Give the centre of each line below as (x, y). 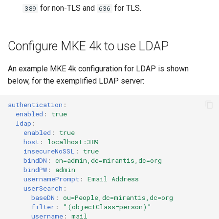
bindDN (35, 160)
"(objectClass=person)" (107, 207)
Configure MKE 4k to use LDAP (88, 46)
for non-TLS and (67, 8)
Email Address (113, 179)
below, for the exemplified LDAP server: (76, 81)
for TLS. (127, 8)
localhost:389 (73, 142)
